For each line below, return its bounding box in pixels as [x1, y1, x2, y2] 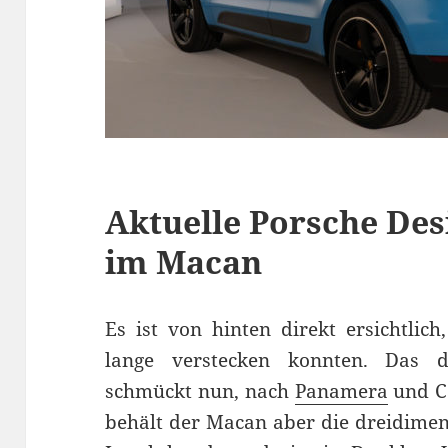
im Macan [105, 239, 263, 283]
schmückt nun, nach [105, 377, 295, 404]
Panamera [294, 377, 388, 404]
